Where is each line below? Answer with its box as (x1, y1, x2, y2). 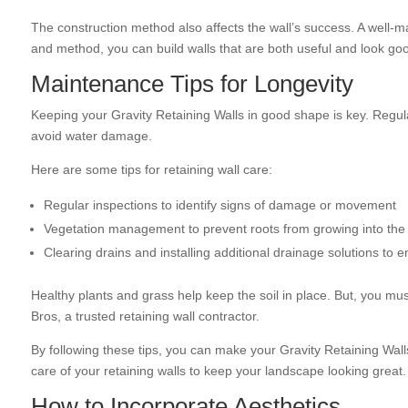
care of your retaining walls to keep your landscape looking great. (30, 363, 406, 379)
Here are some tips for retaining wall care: (30, 162, 272, 178)
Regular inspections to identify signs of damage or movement (43, 198, 396, 213)
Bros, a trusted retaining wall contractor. (30, 309, 260, 324)
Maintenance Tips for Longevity (30, 70, 353, 98)
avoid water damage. (30, 128, 152, 144)
